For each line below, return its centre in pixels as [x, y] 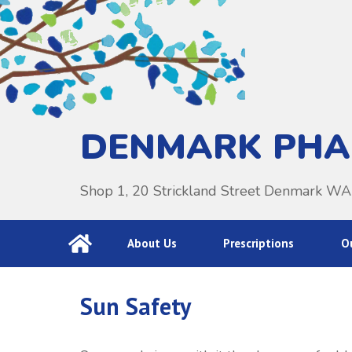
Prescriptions [258, 243]
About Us [152, 243]
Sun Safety [136, 306]
